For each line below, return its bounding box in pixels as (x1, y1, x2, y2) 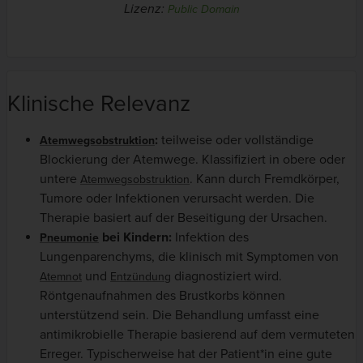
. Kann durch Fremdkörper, (190, 171, 340, 188)
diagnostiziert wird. (171, 268, 282, 285)
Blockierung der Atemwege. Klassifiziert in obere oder (40, 152, 345, 169)
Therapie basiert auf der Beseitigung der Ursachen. (40, 210, 327, 227)
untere (40, 171, 80, 188)
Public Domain (167, 2, 240, 17)
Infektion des (172, 229, 249, 246)
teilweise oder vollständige (158, 132, 314, 149)
